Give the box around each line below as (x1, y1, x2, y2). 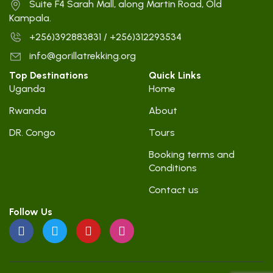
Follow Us (9, 206, 52, 218)
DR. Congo (9, 127, 55, 139)
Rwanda (9, 105, 46, 117)
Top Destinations (9, 69, 88, 82)
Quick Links (149, 69, 201, 82)
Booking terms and (149, 149, 235, 161)
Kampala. (9, 12, 51, 24)
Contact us (149, 184, 199, 196)
